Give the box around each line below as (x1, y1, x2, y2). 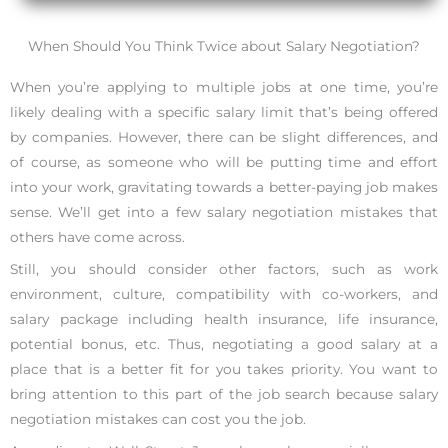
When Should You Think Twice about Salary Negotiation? (28, 38, 420, 55)
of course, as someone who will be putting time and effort (10, 154, 438, 171)
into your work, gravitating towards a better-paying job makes (10, 179, 438, 196)
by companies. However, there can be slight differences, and (10, 129, 438, 146)
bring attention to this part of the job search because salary (10, 385, 438, 402)
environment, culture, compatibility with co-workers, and (10, 285, 438, 302)
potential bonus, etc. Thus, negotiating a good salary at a (10, 335, 438, 352)
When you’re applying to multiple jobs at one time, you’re (10, 79, 438, 96)
